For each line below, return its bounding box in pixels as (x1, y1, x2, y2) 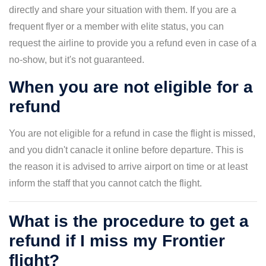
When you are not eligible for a (9, 78, 253, 96)
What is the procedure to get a (9, 212, 249, 230)
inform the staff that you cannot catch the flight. (9, 178, 204, 188)
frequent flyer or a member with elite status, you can (9, 21, 224, 31)
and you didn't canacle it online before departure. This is (9, 145, 243, 155)
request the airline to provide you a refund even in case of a (9, 38, 256, 48)
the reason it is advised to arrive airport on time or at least (9, 161, 248, 172)
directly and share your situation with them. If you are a (9, 5, 236, 15)
